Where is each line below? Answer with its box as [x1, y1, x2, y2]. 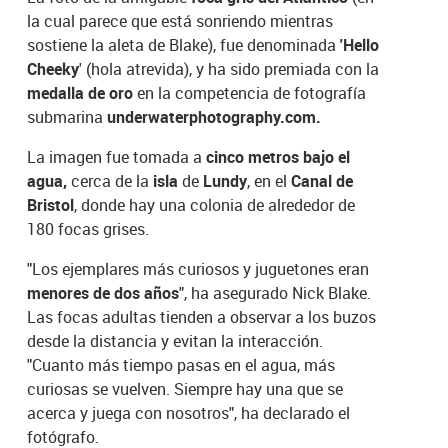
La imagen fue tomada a [27, 145, 207, 168]
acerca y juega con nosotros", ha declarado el [27, 401, 351, 424]
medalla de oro [27, 81, 134, 104]
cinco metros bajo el [206, 145, 351, 168]
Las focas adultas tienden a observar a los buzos [27, 305, 377, 328]
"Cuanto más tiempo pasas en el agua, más [27, 353, 336, 376]
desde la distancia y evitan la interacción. [27, 329, 324, 352]
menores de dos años [27, 281, 180, 304]
